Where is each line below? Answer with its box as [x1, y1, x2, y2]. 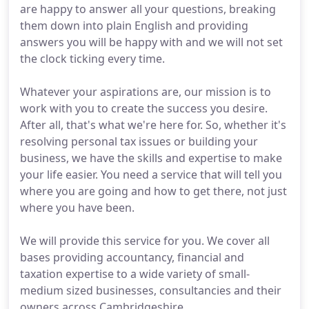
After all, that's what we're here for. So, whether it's [20, 117, 286, 132]
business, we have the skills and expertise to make [20, 150, 282, 166]
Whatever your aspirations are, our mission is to [20, 84, 271, 99]
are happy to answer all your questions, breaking [20, 1, 276, 17]
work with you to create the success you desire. [20, 101, 268, 116]
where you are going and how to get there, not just [20, 183, 287, 199]
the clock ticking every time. [20, 51, 165, 66]
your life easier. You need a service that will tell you [20, 167, 282, 182]
